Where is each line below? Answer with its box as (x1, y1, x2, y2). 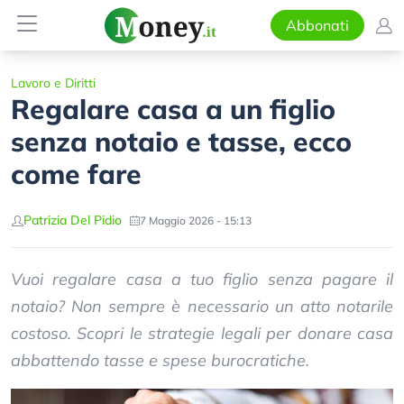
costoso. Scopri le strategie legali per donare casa (11, 323, 393, 344)
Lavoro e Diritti (11, 75, 96, 91)
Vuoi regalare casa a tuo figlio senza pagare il (11, 269, 393, 289)
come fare (11, 157, 142, 191)
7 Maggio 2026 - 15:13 (140, 213, 252, 227)
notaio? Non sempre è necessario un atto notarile (11, 296, 393, 317)
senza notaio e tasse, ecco (11, 124, 352, 159)
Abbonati (285, 16, 349, 34)
